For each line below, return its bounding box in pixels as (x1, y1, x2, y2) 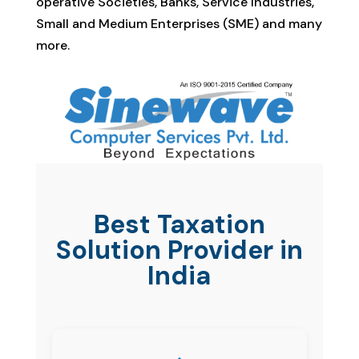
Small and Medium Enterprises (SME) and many (35, 14, 322, 32)
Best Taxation (93, 207, 265, 241)
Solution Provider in (55, 232, 303, 267)
